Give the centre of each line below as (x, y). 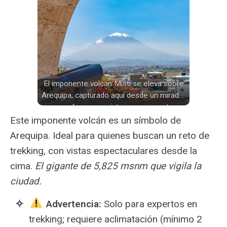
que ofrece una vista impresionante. (113, 107)
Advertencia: (73, 204)
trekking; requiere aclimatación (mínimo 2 (116, 219)
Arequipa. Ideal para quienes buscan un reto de (110, 136)
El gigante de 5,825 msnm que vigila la (118, 166)
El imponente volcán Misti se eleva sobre (113, 84)
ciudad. (26, 181)
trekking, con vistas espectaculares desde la (104, 151)
